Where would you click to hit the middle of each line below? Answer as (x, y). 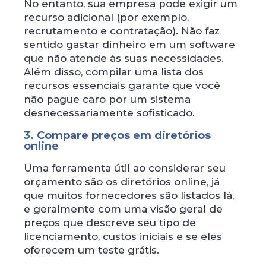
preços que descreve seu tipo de (110, 222)
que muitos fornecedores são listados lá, (129, 195)
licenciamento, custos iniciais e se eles (123, 236)
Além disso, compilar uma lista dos (114, 72)
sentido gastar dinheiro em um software (129, 44)
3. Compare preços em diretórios (117, 135)
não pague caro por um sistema (107, 99)
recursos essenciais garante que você (122, 85)
